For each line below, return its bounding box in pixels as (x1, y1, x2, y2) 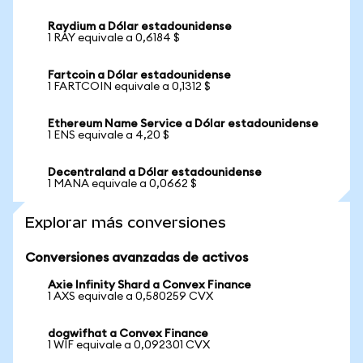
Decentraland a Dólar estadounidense (48, 167, 262, 178)
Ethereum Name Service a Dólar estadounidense (48, 118, 318, 130)
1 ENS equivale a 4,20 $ (48, 130, 169, 141)
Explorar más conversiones (25, 214, 226, 231)
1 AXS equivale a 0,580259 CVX (48, 291, 213, 302)
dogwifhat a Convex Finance (48, 328, 208, 340)
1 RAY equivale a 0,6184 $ (48, 32, 180, 44)
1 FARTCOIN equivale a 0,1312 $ (48, 81, 211, 92)
